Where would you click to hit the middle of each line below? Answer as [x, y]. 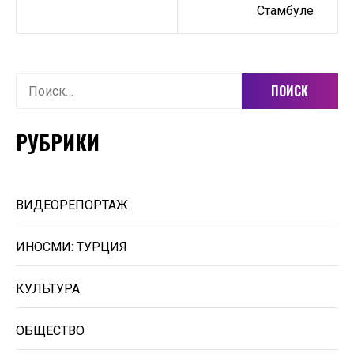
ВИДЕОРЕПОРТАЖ [72, 205]
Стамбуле [285, 11]
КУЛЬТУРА [48, 289]
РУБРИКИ [58, 142]
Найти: [34, 83]
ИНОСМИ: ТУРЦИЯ [72, 247]
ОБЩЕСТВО [50, 331]
